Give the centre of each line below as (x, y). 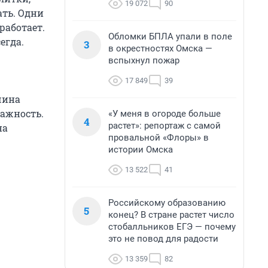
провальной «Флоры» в (159, 138)
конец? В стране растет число (171, 215)
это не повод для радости (163, 239)
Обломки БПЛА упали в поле (170, 36)
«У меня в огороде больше (165, 114)
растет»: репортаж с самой (165, 126)
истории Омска (141, 150)
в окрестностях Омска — (160, 48)
